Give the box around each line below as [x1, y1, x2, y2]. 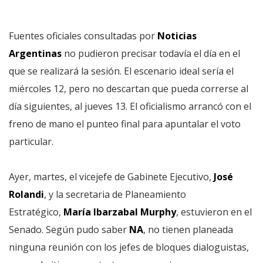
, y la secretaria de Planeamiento [44, 188, 186, 201]
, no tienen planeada [143, 223, 233, 236]
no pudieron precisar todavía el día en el [62, 47, 240, 60]
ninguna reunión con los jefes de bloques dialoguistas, [9, 241, 249, 254]
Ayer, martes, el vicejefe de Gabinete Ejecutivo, [9, 170, 214, 183]
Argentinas [9, 47, 62, 60]
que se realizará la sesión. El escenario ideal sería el [9, 65, 234, 77]
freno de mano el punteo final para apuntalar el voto [9, 117, 241, 130]
